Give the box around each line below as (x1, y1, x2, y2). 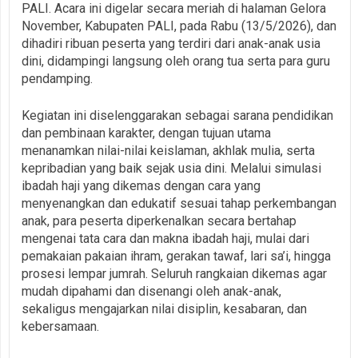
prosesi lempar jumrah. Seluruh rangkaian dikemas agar (22, 265, 327, 281)
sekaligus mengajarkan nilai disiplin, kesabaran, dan (22, 300, 307, 316)
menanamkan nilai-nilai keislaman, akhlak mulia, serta (22, 142, 315, 158)
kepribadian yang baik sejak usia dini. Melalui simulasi (22, 160, 321, 176)
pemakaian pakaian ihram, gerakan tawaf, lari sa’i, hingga (22, 248, 331, 264)
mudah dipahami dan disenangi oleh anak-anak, (22, 283, 281, 299)
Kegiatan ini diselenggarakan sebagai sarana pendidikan (22, 107, 333, 123)
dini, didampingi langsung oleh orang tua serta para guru (22, 53, 330, 69)
